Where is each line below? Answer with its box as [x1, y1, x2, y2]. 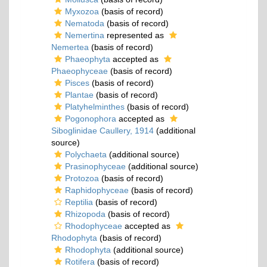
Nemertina [65, 30, 104, 40]
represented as [104, 30, 166, 40]
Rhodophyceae [65, 221, 122, 231]
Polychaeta [65, 150, 107, 159]
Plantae [65, 90, 94, 100]
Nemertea [51, 42, 89, 52]
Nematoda [65, 18, 104, 28]
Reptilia [65, 197, 93, 207]
